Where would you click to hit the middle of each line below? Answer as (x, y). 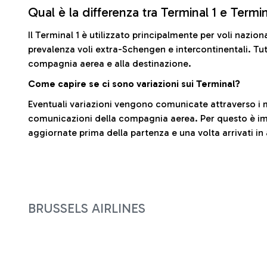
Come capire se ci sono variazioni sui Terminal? (134, 84)
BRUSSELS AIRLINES (87, 208)
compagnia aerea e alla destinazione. (110, 63)
